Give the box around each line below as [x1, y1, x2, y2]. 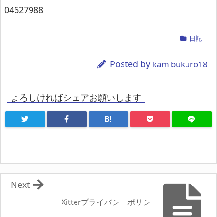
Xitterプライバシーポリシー [62, 196, 158, 207]
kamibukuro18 [153, 59, 208, 70]
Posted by [110, 58, 153, 70]
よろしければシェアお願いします [11, 92, 141, 104]
